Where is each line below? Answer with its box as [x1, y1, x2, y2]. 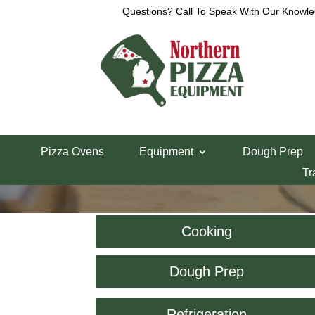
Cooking [181, 223, 232, 239]
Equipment [139, 145, 193, 157]
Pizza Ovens [41, 145, 104, 157]
